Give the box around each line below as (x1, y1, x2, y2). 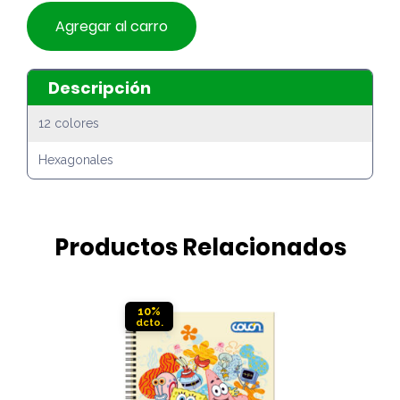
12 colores (38, 116, 99, 131)
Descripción (47, 76, 151, 99)
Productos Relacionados (54, 231, 346, 264)
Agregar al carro (55, 15, 168, 37)
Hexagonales (38, 153, 113, 168)
